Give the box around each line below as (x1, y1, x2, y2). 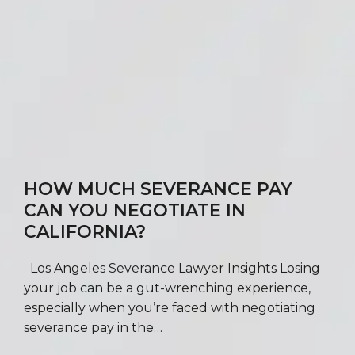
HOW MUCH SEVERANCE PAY (24, 177, 292, 200)
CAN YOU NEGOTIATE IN (24, 199, 246, 221)
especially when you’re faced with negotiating (24, 300, 315, 315)
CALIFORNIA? (24, 220, 146, 242)
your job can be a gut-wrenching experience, (24, 280, 311, 296)
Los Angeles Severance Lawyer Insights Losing (24, 260, 320, 276)
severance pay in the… (24, 319, 162, 335)
